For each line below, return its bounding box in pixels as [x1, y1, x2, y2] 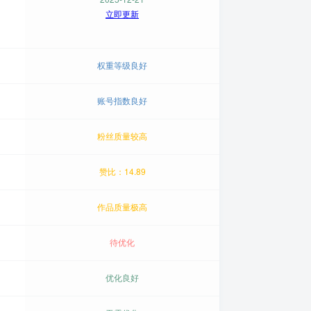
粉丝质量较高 [97, 130, 147, 142]
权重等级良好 [97, 59, 147, 71]
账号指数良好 [97, 94, 147, 106]
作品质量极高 [97, 201, 147, 212]
